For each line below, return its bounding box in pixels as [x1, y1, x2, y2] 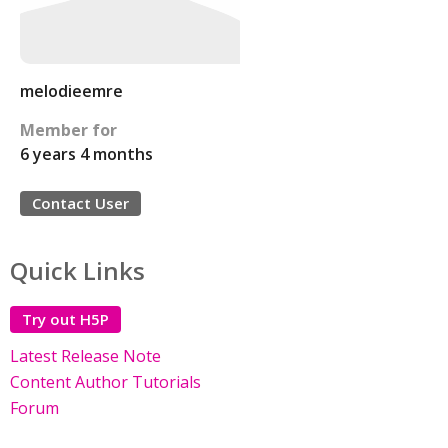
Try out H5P [22, 309, 109, 329]
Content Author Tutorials [10, 371, 201, 393]
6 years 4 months [20, 143, 153, 165]
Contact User [32, 193, 129, 213]
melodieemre [20, 80, 123, 102]
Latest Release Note [10, 345, 161, 367]
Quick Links [10, 254, 145, 287]
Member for [20, 119, 117, 141]
